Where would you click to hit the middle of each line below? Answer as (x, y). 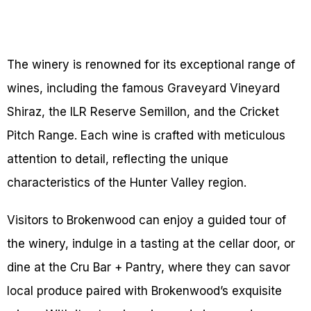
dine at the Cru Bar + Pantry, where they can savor (149, 268)
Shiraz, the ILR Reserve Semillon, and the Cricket (143, 112)
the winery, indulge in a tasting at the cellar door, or (151, 244)
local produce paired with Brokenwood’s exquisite (144, 291)
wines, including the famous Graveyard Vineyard (143, 89)
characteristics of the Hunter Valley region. (127, 183)
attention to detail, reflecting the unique (118, 159)
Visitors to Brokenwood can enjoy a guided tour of (146, 220)
